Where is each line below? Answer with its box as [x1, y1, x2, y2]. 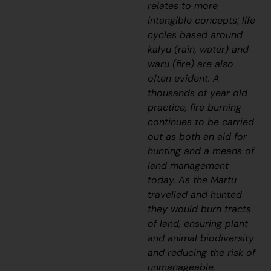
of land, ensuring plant [148, 217, 249, 230]
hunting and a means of [148, 145, 255, 158]
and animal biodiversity [148, 232, 255, 245]
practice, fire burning [148, 101, 242, 114]
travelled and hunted [148, 188, 243, 201]
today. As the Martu [148, 174, 237, 187]
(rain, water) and [171, 43, 249, 56]
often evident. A [148, 72, 220, 85]
